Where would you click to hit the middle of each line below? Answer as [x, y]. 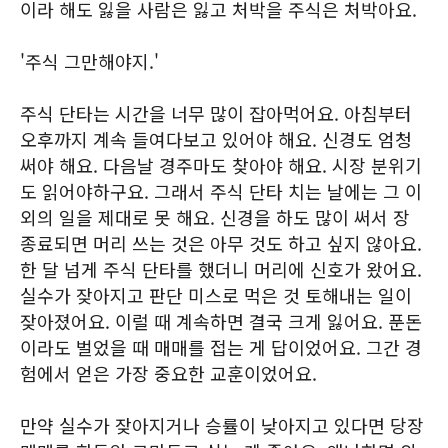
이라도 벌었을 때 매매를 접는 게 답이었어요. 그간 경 [221, 347]
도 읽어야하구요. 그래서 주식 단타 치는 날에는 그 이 [221, 191]
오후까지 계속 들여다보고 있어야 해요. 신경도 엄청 [216, 139]
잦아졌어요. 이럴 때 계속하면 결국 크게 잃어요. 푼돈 [221, 321]
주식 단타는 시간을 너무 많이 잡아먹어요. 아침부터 [216, 113]
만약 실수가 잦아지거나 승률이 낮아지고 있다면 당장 [222, 425]
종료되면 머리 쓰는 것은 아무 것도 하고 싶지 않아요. [221, 243]
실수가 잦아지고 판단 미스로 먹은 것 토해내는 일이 [216, 295]
